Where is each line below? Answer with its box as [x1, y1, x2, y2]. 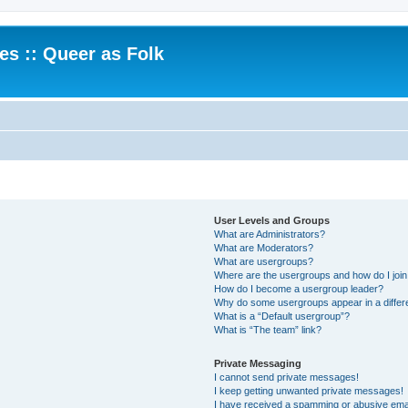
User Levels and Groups [214, 214, 331, 226]
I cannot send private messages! [214, 371, 360, 382]
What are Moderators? [214, 241, 314, 253]
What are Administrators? [214, 228, 326, 240]
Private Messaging [214, 357, 302, 369]
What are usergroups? [214, 255, 314, 267]
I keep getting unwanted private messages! [214, 384, 404, 396]
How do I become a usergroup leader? [214, 282, 384, 294]
